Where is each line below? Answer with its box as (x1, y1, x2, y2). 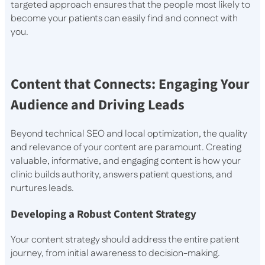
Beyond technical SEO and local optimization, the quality (11, 127, 247, 141)
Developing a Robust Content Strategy (11, 206, 196, 222)
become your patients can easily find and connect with (11, 12, 238, 26)
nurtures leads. (11, 182, 74, 196)
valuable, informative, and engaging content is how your (11, 154, 241, 169)
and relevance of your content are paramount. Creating (11, 141, 241, 155)
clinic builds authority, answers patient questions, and (11, 168, 232, 182)
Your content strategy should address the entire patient (11, 232, 240, 247)
